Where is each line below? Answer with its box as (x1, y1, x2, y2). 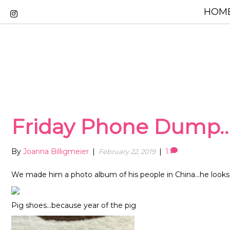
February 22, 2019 (99, 147, 156, 156)
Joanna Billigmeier (23, 147, 89, 157)
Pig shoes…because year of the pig (11, 201, 136, 210)
